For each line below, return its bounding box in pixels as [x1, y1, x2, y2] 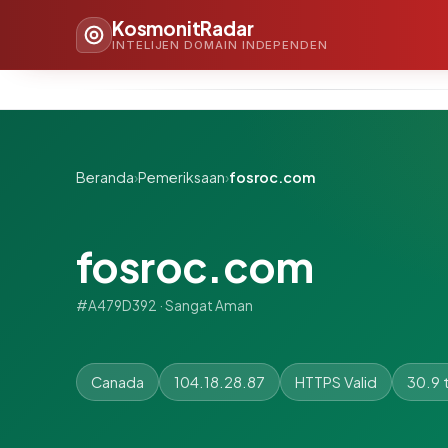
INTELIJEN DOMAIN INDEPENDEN [112, 37, 328, 52]
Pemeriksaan [138, 168, 225, 186]
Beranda [76, 168, 134, 186]
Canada [91, 372, 144, 391]
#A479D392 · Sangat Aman [76, 296, 253, 314]
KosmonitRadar [112, 15, 254, 40]
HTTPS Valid [295, 372, 377, 391]
